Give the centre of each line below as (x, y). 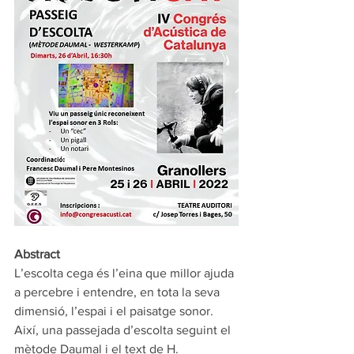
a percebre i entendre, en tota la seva (119, 292)
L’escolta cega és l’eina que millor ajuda (126, 273)
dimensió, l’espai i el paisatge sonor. (117, 311)
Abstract (39, 254)
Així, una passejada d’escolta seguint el (124, 330)
